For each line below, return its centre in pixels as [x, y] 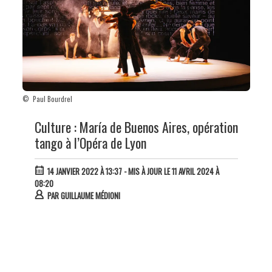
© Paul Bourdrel [47, 99]
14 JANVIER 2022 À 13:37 [84, 172]
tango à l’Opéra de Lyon [90, 143]
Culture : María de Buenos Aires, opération [136, 127]
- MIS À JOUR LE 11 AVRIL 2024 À [170, 172]
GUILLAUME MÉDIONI [90, 196]
